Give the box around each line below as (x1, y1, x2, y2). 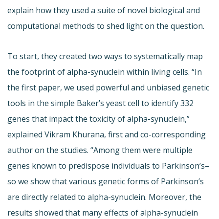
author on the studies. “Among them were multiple (7, 145, 193, 156)
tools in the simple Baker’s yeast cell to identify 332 (7, 98, 194, 109)
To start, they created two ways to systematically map (7, 51, 203, 62)
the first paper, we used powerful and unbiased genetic (7, 82, 209, 93)
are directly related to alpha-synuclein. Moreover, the (7, 192, 201, 203)
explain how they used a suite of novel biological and (7, 5, 200, 16)
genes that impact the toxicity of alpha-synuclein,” (7, 113, 190, 125)
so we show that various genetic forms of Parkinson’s (7, 176, 204, 187)
